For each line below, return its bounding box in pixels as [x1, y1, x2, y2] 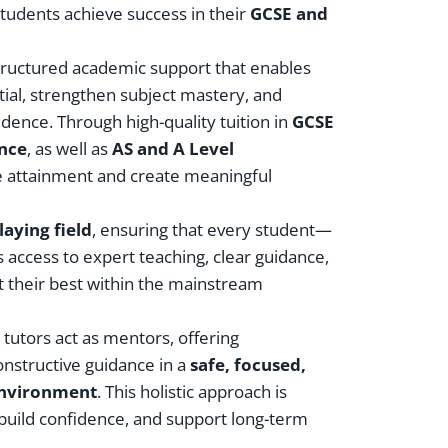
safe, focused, [190, 353, 307, 377]
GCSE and [250, 2, 329, 26]
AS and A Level [112, 137, 235, 161]
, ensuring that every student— [92, 218, 333, 242]
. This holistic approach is [97, 380, 288, 404]
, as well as [27, 137, 113, 161]
